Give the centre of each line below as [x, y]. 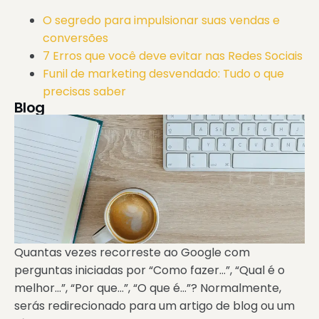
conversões [75, 38]
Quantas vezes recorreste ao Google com [132, 253]
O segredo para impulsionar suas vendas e [161, 21]
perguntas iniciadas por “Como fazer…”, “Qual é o [150, 271]
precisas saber [84, 92]
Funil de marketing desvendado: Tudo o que [163, 74]
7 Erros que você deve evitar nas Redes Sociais [173, 56]
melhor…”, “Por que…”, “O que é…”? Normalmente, [148, 288]
